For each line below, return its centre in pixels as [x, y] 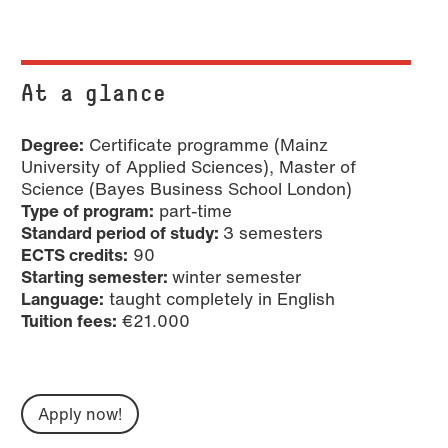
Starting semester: [96, 277]
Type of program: [87, 211]
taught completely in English [219, 299]
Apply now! [80, 414]
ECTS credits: [74, 255]
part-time [193, 211]
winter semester [236, 277]
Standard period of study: [122, 233]
